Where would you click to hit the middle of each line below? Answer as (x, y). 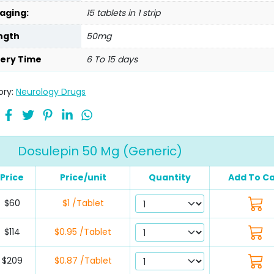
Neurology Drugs (51, 92)
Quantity (170, 178)
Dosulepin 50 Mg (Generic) (100, 151)
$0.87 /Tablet (83, 261)
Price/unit (83, 178)
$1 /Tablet (83, 203)
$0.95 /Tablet (83, 232)
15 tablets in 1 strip (124, 13)
